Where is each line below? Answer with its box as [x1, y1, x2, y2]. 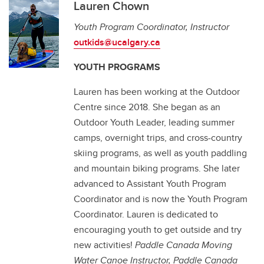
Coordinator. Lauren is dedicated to [74, 207, 218, 221]
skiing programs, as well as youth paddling [74, 146, 247, 160]
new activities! [74, 238, 135, 252]
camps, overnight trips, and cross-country [74, 131, 242, 144]
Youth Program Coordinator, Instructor [74, 20, 229, 34]
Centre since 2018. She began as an [74, 100, 220, 114]
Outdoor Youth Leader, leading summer [74, 115, 235, 129]
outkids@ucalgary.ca [74, 35, 160, 49]
